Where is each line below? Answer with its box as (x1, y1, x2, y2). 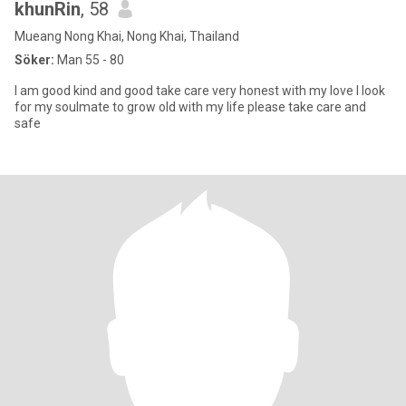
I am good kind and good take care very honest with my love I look (14, 83, 385, 98)
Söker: (14, 53, 54, 67)
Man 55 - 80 (54, 53, 124, 67)
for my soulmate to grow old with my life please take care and (14, 100, 366, 114)
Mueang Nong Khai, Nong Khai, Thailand (14, 29, 239, 43)
